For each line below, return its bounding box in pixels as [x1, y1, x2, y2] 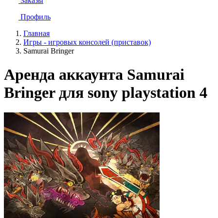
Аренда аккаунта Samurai [4, 66, 184, 84]
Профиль [20, 13, 51, 21]
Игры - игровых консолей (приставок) [23, 38, 151, 46]
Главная [23, 29, 50, 37]
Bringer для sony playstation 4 [4, 84, 207, 102]
